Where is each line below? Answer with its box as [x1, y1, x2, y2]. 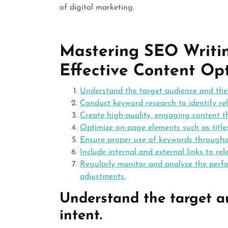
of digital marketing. [60, 3, 134, 12]
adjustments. [80, 172, 126, 181]
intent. [60, 208, 102, 223]
